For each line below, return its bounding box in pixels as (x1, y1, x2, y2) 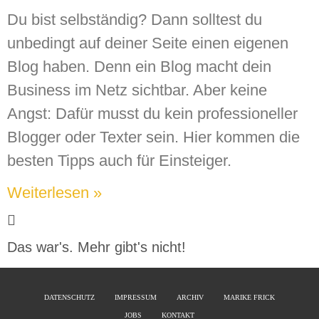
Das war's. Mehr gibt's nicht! (7, 239, 186, 256)
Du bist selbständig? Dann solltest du (7, 11, 262, 29)
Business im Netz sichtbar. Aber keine (7, 81, 267, 100)
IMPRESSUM (115, 293, 157, 301)
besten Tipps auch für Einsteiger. (7, 152, 231, 170)
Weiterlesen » (7, 184, 102, 202)
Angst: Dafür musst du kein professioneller (7, 105, 298, 123)
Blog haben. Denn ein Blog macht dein (7, 58, 271, 76)
